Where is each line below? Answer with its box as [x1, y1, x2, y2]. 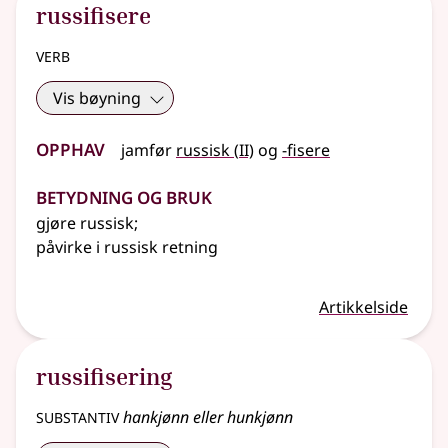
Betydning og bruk [36, 178, 212, 212]
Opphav [36, 130, 105, 164]
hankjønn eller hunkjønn [119, 406, 293, 429]
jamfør [121, 139, 172, 162]
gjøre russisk [36, 212, 134, 235]
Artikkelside [319, 296, 408, 319]
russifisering [36, 362, 172, 391]
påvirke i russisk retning [36, 236, 218, 259]
